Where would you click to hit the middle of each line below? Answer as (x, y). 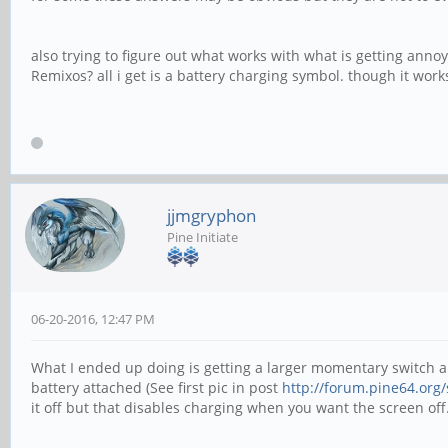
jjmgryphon (211, 215)
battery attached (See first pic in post (156, 387)
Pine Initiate (202, 236)
